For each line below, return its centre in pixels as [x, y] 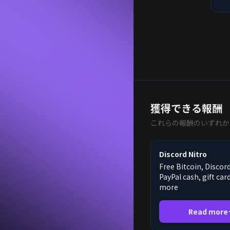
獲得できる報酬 [186, 108]
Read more [208, 212]
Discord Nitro [183, 154]
